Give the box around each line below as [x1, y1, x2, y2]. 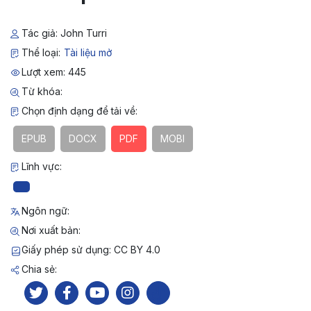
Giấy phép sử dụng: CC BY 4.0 [21, 244, 160, 255]
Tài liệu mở [63, 47, 112, 58]
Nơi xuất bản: [21, 224, 81, 236]
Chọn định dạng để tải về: [21, 105, 137, 117]
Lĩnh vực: [21, 160, 62, 172]
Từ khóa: [21, 85, 62, 97]
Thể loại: [21, 47, 60, 58]
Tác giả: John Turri [21, 27, 107, 39]
